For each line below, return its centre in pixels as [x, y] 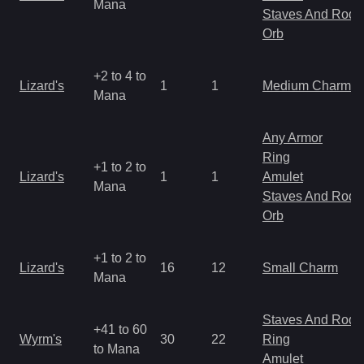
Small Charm [300, 268]
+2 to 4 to [120, 76]
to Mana [117, 349]
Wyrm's [41, 339]
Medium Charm [307, 86]
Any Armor [292, 138]
